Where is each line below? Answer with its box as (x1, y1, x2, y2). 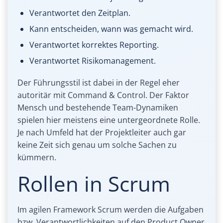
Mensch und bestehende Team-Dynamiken (17, 102, 178, 113)
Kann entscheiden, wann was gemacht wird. (29, 23, 193, 35)
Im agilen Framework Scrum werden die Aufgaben (17, 204, 204, 216)
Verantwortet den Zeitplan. (29, 7, 130, 19)
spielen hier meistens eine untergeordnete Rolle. (17, 114, 200, 126)
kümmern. (17, 152, 56, 163)
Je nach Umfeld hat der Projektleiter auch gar (17, 127, 186, 138)
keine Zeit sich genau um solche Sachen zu (17, 139, 177, 151)
